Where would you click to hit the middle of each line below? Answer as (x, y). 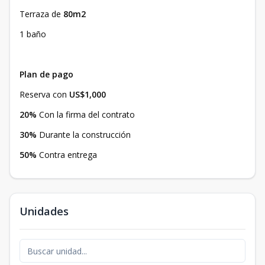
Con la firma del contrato (86, 114)
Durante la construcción (84, 135)
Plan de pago (46, 74)
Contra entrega (68, 155)
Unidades (44, 211)
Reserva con (44, 94)
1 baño (33, 34)
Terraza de (41, 14)
